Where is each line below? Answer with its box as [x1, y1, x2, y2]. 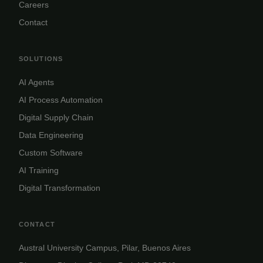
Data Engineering [19, 130, 83, 140]
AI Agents [19, 77, 54, 87]
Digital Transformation [19, 183, 100, 193]
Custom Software [19, 147, 83, 157]
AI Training [19, 165, 59, 175]
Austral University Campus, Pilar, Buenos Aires [19, 242, 191, 252]
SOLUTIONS [19, 55, 63, 62]
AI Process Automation [19, 95, 103, 104]
